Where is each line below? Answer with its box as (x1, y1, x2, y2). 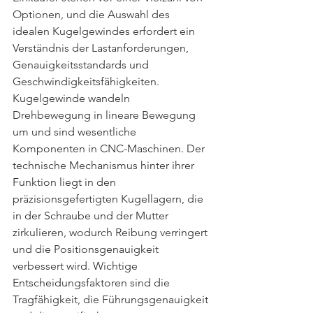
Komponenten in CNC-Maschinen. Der (13, 142, 208, 155)
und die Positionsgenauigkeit (13, 242, 161, 256)
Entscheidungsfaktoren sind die (13, 276, 173, 289)
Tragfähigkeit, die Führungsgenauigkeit (13, 293, 211, 306)
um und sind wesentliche (13, 125, 139, 138)
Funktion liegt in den (13, 175, 119, 189)
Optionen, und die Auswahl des (13, 8, 173, 21)
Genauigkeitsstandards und (13, 58, 152, 71)
